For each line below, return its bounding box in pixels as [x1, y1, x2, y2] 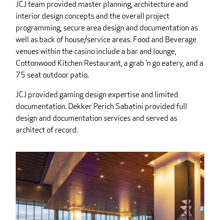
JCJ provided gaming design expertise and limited [16, 89, 178, 100]
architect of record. [16, 125, 78, 136]
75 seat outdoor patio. [16, 70, 89, 81]
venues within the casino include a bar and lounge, [16, 46, 176, 57]
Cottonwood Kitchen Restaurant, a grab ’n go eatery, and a [16, 58, 203, 69]
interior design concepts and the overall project [16, 11, 169, 22]
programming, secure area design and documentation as [16, 23, 198, 33]
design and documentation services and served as [16, 113, 177, 124]
